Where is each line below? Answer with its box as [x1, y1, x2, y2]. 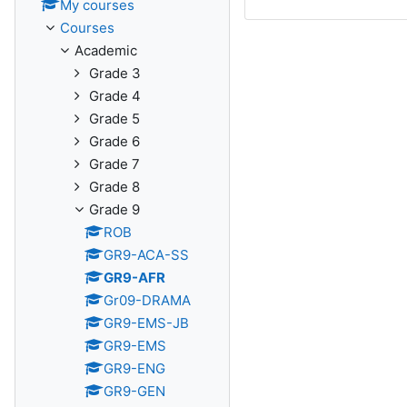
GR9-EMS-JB [104, 314, 189, 332]
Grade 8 [89, 178, 140, 195]
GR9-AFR [104, 269, 165, 286]
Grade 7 [89, 155, 140, 173]
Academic [74, 42, 137, 59]
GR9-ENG [104, 360, 165, 377]
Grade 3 [89, 65, 141, 82]
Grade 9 [89, 201, 140, 218]
